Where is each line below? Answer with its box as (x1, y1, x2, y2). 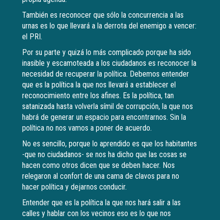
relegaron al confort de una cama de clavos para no (22, 171, 179, 181)
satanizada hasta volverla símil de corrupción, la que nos (22, 102, 193, 111)
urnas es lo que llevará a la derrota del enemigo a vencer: (22, 21, 196, 31)
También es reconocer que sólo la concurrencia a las (22, 10, 184, 20)
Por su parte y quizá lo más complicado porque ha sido (22, 48, 191, 57)
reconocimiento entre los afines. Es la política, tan (22, 91, 174, 101)
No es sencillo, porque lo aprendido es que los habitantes (22, 139, 197, 149)
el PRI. (22, 32, 42, 42)
